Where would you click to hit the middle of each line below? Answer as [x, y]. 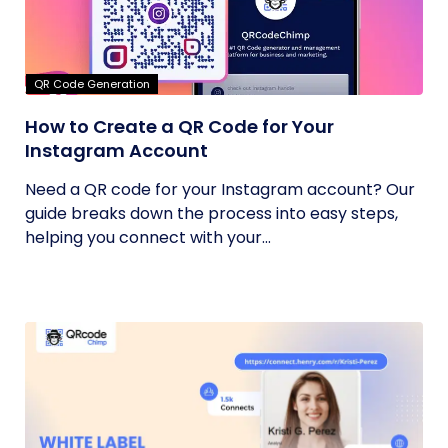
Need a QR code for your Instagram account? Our [220, 189]
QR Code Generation [92, 84]
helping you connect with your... [148, 237]
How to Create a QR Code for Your [179, 126]
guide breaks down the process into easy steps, [211, 213]
